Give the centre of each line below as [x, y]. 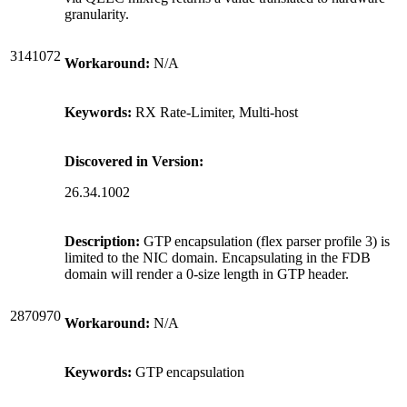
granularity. [97, 14]
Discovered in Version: [134, 161]
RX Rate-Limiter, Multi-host [215, 112]
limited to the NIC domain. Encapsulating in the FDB [218, 257]
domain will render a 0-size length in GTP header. [207, 273]
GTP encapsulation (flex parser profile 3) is [265, 241]
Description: [102, 241]
